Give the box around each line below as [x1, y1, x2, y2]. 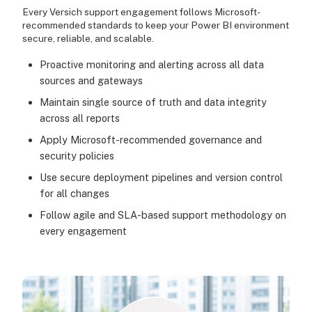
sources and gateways [39, 75, 143, 87]
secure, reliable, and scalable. [22, 33, 154, 45]
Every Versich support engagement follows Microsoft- [22, 6, 260, 18]
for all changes [39, 187, 109, 200]
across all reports [39, 112, 120, 125]
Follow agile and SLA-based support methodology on [39, 209, 286, 221]
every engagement [39, 225, 127, 237]
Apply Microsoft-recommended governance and [39, 134, 262, 146]
